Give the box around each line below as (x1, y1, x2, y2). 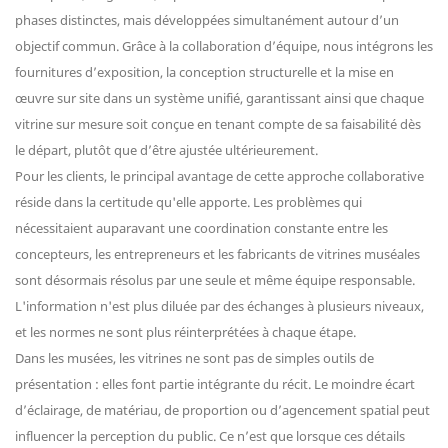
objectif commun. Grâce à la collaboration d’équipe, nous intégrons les (15, 37, 433, 56)
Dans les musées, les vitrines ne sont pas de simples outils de (15, 349, 374, 368)
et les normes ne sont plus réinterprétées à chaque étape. (15, 323, 356, 342)
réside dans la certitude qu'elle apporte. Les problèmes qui (15, 193, 362, 212)
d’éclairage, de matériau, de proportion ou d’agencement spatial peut (15, 401, 430, 420)
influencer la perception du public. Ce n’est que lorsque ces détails (15, 427, 405, 446)
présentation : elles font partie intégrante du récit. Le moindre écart (15, 375, 415, 394)
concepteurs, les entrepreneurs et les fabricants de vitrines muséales (15, 245, 420, 264)
